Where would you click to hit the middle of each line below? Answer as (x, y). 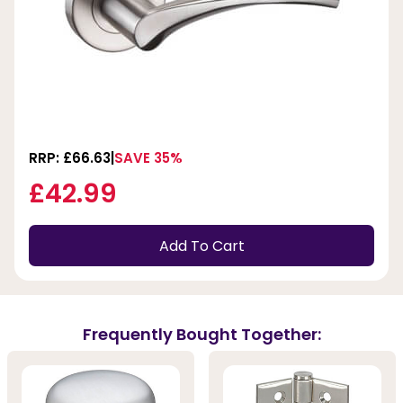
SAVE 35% (148, 158)
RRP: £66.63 (70, 158)
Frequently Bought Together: (201, 334)
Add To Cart (201, 246)
